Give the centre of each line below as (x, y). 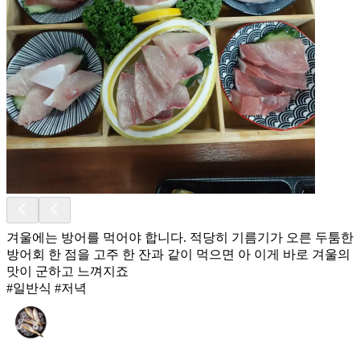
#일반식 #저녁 (47, 288)
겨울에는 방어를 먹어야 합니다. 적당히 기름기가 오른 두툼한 (180, 237)
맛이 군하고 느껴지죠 (67, 271)
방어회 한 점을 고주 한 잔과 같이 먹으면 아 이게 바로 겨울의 (178, 254)
